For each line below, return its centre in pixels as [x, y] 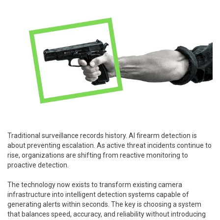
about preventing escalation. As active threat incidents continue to [110, 145]
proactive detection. [38, 165]
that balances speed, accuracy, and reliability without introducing [107, 214]
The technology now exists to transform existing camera [95, 184]
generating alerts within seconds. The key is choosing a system [104, 204]
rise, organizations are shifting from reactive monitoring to [98, 155]
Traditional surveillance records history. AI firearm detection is [102, 135]
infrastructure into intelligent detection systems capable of [98, 194]
